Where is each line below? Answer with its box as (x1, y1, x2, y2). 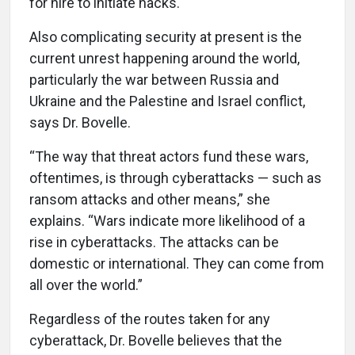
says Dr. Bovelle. (29, 113, 131, 131)
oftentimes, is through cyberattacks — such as (29, 169, 322, 186)
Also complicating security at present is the (29, 28, 302, 45)
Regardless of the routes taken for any (29, 310, 270, 327)
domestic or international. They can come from (29, 254, 324, 272)
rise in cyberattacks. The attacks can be (29, 233, 279, 250)
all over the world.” (29, 276, 146, 293)
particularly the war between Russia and (29, 71, 279, 88)
